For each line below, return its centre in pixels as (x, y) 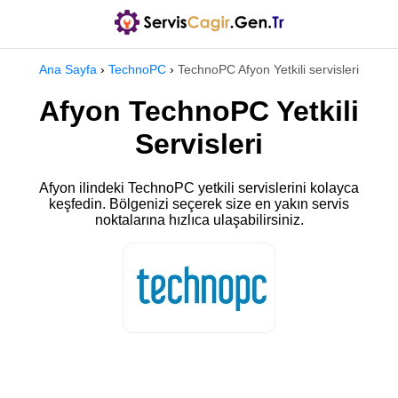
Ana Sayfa (68, 69)
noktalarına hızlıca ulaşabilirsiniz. (199, 219)
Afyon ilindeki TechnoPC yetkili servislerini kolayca (199, 187)
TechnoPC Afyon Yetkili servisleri (268, 69)
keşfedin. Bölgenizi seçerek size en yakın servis (199, 203)
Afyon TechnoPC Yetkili (199, 111)
